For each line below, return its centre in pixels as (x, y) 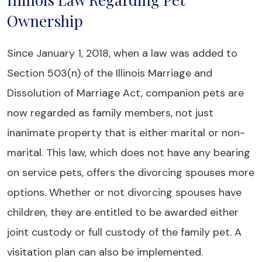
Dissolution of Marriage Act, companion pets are (125, 93)
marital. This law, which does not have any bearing (129, 153)
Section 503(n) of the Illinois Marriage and (110, 73)
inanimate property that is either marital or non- (126, 133)
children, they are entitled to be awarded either (123, 212)
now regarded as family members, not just (110, 113)
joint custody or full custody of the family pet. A (124, 232)
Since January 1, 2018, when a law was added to (122, 53)
